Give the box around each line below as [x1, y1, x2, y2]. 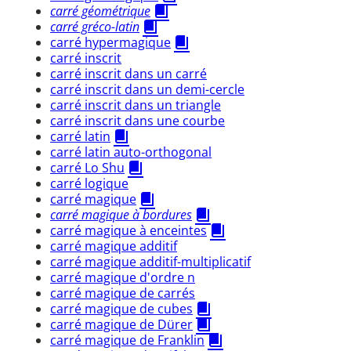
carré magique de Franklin [50, 331, 204, 349]
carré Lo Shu [50, 158, 125, 176]
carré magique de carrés [50, 284, 195, 302]
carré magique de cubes [50, 299, 193, 317]
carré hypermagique [50, 33, 171, 51]
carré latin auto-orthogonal [50, 143, 212, 161]
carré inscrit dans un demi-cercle [50, 80, 244, 98]
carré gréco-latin [50, 17, 139, 35]
